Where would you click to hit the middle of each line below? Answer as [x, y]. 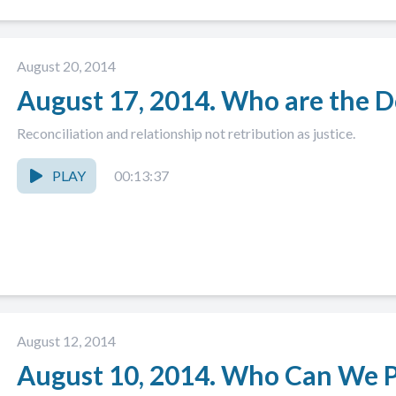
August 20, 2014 [66, 66]
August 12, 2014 [66, 341]
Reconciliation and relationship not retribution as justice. [186, 133]
